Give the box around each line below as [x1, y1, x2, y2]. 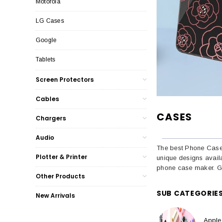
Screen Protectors [36, 75, 94, 84]
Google [36, 37, 57, 44]
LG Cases [36, 17, 64, 25]
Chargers [36, 114, 66, 123]
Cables [36, 95, 59, 104]
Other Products [36, 172, 85, 181]
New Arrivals [36, 191, 75, 200]
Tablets [36, 56, 55, 63]
